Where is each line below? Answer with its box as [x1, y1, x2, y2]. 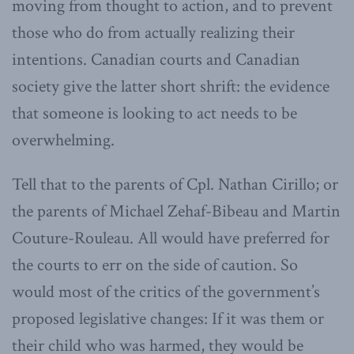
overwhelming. [12, 128, 115, 152]
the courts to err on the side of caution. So [12, 253, 298, 277]
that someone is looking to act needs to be [12, 101, 297, 125]
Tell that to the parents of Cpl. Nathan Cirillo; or [12, 172, 338, 196]
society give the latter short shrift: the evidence [12, 74, 330, 98]
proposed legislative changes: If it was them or [12, 307, 324, 330]
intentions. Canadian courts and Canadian [12, 47, 300, 71]
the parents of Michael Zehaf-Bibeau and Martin [12, 199, 341, 223]
